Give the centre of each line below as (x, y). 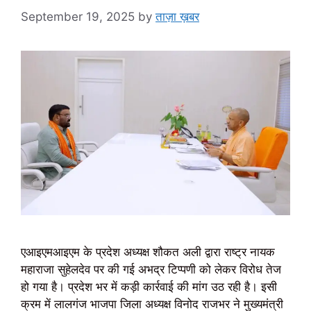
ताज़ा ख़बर (177, 16)
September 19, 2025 (78, 16)
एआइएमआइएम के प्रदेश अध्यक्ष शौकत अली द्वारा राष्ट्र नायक (148, 252)
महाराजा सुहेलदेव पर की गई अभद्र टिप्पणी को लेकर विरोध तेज (151, 269)
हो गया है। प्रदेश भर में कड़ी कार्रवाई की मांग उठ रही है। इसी (149, 286)
